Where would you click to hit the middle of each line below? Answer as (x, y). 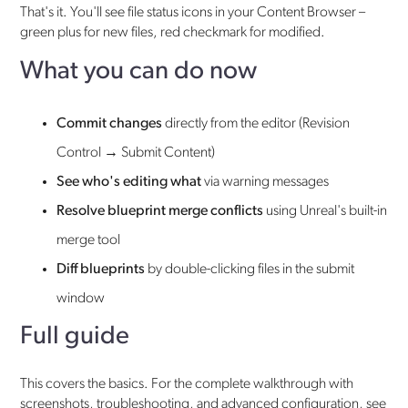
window (81, 298)
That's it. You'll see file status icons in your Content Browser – (193, 12)
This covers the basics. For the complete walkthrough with (187, 384)
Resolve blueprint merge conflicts (160, 211)
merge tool (89, 240)
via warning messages (265, 182)
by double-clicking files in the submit (250, 269)
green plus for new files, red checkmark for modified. (173, 32)
